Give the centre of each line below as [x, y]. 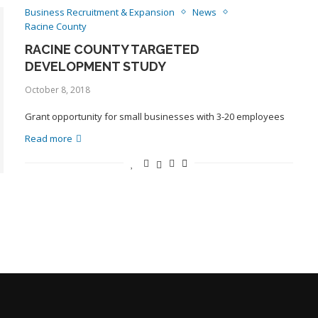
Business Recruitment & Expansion [99, 12]
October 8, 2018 [57, 89]
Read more [48, 138]
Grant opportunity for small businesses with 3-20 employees [154, 116]
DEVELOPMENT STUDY [95, 66]
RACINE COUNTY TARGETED [112, 49]
